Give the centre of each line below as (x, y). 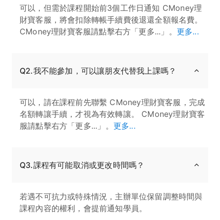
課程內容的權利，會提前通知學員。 (83, 208)
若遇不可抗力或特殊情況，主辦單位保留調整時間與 (111, 196)
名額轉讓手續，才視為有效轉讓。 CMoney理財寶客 (112, 114)
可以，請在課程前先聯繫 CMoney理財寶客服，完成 (112, 102)
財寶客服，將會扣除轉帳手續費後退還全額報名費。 (111, 19)
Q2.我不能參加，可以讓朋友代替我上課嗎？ (98, 70)
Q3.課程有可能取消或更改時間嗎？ (82, 165)
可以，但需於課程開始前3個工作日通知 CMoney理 (111, 8)
